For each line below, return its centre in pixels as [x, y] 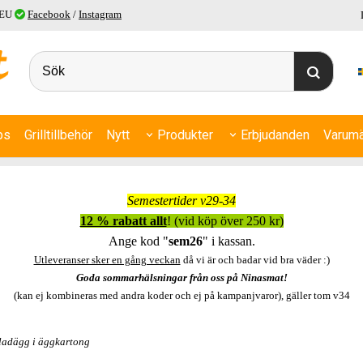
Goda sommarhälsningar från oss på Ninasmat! [181, 277]
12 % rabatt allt [123, 220]
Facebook [49, 14]
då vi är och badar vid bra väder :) [255, 259]
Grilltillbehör [58, 135]
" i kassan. [228, 241]
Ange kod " [138, 241]
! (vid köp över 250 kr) [225, 220]
